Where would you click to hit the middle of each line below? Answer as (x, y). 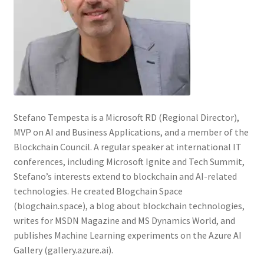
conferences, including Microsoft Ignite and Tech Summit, (129, 162)
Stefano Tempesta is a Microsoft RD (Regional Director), (126, 118)
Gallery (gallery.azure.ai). (63, 250)
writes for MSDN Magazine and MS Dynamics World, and (124, 221)
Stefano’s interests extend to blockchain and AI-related (125, 176)
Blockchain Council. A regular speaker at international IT (127, 147)
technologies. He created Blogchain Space (98, 191)
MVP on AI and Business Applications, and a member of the (131, 132)
